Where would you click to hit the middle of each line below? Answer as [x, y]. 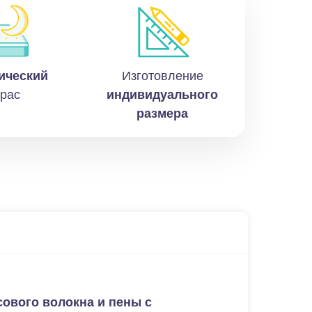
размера [162, 114]
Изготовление [162, 76]
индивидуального [162, 95]
